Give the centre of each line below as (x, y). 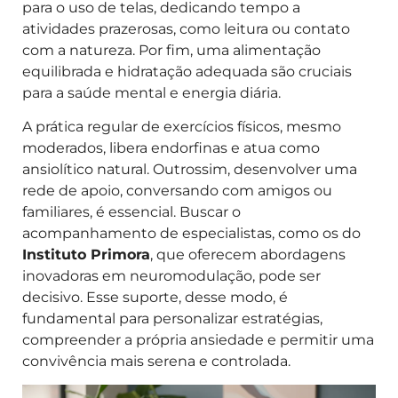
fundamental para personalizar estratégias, (172, 318)
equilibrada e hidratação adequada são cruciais (187, 71)
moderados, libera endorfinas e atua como (171, 147)
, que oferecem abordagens (248, 254)
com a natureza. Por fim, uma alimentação (171, 50)
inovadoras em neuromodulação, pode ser (171, 275)
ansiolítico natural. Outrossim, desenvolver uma (190, 169)
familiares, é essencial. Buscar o (131, 211)
